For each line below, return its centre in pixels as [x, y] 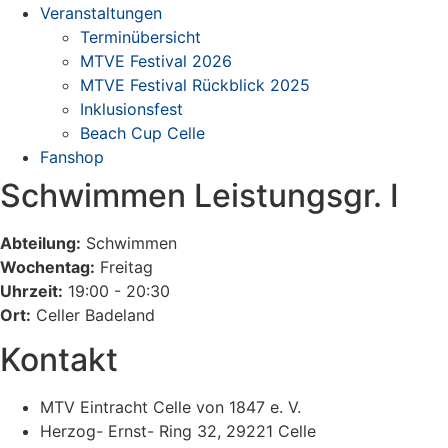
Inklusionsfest [131, 109]
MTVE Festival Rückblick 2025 [195, 85]
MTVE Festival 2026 [156, 61]
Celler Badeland [93, 315]
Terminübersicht [140, 37]
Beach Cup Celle [142, 133]
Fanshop [72, 157]
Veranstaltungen [101, 13]
